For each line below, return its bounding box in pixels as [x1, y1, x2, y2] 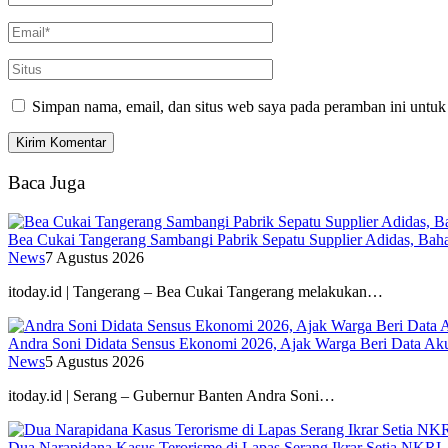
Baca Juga [8, 171, 85, 193]
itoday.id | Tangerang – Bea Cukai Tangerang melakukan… [8, 282, 383, 300]
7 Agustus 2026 [45, 248, 144, 266]
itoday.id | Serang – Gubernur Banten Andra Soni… [8, 386, 335, 404]
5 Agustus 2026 [45, 352, 144, 370]
